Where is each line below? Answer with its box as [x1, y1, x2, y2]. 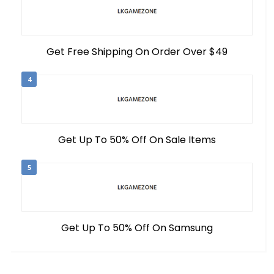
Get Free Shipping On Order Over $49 [46, 44, 228, 59]
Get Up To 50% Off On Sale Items [58, 132, 216, 147]
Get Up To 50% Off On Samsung [61, 220, 213, 235]
